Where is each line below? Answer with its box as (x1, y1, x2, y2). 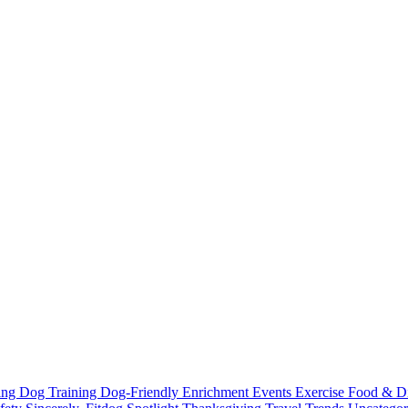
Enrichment (182, 384, 252, 401)
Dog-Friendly (100, 384, 182, 401)
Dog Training (19, 384, 100, 401)
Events (252, 384, 295, 401)
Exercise (295, 384, 348, 401)
